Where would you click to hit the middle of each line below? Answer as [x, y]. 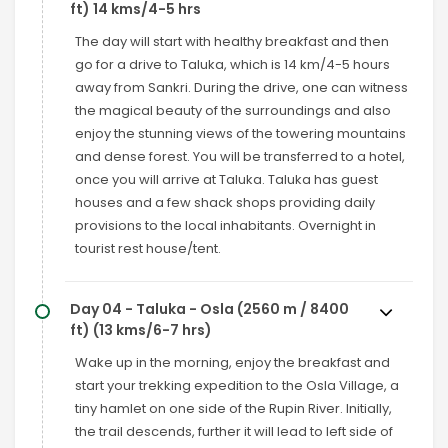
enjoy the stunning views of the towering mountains [240, 133]
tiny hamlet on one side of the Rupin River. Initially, [233, 408]
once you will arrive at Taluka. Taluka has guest [226, 179]
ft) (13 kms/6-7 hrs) [141, 329]
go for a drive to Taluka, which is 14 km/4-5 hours [232, 64]
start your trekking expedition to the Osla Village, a [237, 385]
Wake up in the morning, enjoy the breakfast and [232, 362]
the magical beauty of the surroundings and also [233, 110]
